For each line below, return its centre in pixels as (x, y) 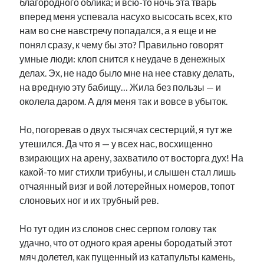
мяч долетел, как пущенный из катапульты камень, (127, 257)
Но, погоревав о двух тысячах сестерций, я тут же (126, 129)
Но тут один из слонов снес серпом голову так (118, 228)
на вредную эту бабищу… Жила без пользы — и (121, 87)
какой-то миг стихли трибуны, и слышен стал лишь (128, 172)
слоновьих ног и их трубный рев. (89, 200)
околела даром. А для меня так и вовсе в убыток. (124, 101)
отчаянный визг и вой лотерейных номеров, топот (127, 186)
